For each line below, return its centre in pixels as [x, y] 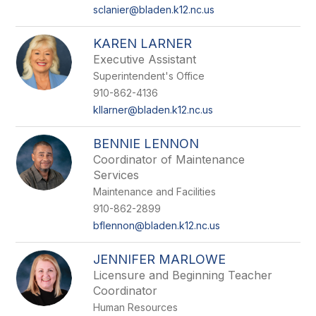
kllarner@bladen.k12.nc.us [153, 110]
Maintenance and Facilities [155, 192]
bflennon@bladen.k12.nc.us [157, 225]
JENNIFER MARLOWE [160, 259]
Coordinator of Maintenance [169, 159]
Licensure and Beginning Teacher [183, 275]
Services [116, 175]
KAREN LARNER [143, 43]
